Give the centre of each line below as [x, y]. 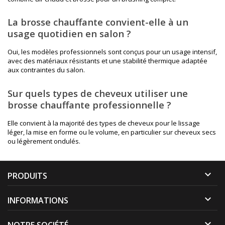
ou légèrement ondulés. [44, 141]
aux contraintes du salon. [46, 70]
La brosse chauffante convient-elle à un [98, 22]
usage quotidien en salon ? [69, 34]
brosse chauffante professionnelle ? [89, 104]
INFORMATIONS [38, 200]
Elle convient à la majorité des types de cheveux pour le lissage [104, 123]
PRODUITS [27, 176]
